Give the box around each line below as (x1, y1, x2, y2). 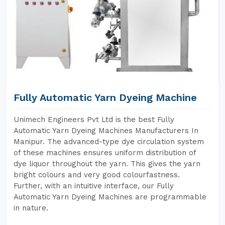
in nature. (14, 203, 48, 212)
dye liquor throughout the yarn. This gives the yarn (14, 159, 200, 168)
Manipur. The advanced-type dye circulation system (14, 137, 204, 146)
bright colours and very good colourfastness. (14, 170, 180, 179)
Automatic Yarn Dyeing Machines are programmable (14, 192, 206, 201)
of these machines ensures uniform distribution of (14, 148, 196, 157)
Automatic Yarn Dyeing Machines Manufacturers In (14, 126, 198, 135)
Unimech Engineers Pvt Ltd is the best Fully (14, 115, 174, 124)
